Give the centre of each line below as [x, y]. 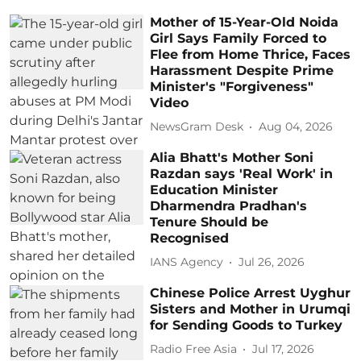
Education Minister [214, 189]
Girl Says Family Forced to [239, 38]
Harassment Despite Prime [242, 70]
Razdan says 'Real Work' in [242, 173]
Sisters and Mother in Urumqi [251, 309]
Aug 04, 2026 [296, 127]
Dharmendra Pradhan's [229, 205]
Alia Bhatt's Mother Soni [232, 157]
